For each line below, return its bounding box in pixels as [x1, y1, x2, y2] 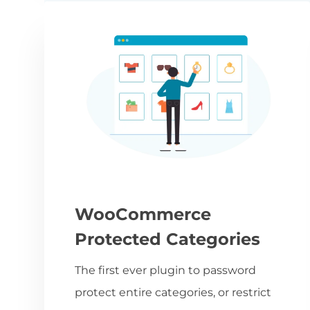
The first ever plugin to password [75, 263, 256, 277]
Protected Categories [75, 228, 260, 249]
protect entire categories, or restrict [75, 285, 271, 299]
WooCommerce [75, 203, 211, 224]
